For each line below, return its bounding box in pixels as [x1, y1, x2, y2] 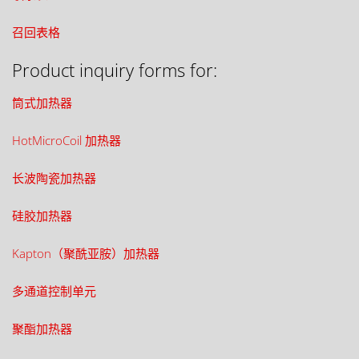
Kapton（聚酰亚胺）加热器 [12, 245, 159, 261]
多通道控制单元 [12, 283, 96, 299]
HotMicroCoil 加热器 [12, 132, 121, 148]
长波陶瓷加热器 [12, 170, 96, 186]
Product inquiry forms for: [12, 58, 217, 82]
